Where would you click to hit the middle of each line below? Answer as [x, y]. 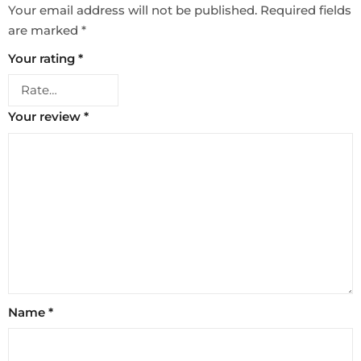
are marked [45, 30]
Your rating [43, 58]
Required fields [306, 10]
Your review [46, 117]
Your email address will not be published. [133, 10]
